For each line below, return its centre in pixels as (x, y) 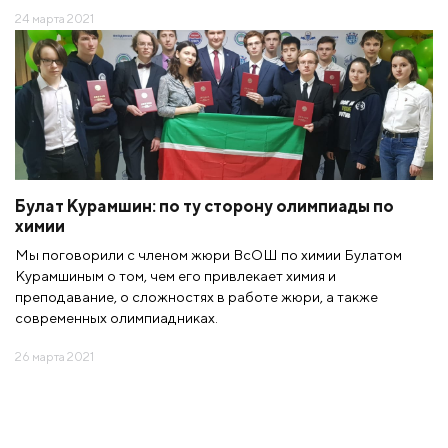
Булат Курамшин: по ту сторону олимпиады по (204, 205)
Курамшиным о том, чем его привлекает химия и (175, 275)
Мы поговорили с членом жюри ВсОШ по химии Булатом (208, 254)
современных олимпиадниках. (116, 317)
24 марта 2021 (54, 18)
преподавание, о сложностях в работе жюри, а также (196, 296)
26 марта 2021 (54, 356)
